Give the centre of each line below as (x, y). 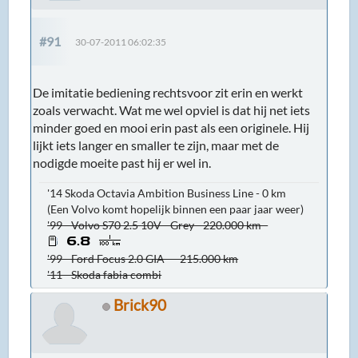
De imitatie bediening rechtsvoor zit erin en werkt (168, 92)
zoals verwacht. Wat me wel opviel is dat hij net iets (172, 109)
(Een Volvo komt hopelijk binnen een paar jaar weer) (176, 209)
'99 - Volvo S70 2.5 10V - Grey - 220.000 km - (158, 225)
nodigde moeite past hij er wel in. (122, 162)
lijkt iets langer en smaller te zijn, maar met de (156, 145)
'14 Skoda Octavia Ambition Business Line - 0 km (168, 193)
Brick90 (140, 304)
